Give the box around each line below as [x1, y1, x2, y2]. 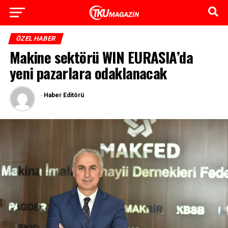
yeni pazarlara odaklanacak [9, 62, 167, 83]
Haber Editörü [43, 92, 84, 99]
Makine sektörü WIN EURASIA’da [9, 46, 193, 68]
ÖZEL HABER [15, 35, 56, 42]
